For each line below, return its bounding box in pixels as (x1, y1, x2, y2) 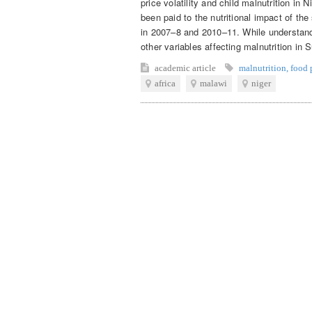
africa (155, 77, 175, 88)
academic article (155, 62, 218, 73)
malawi (200, 77, 227, 88)
